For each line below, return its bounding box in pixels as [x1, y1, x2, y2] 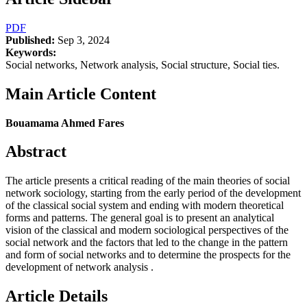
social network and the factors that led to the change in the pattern [5, 236, 288, 249]
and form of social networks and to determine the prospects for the [5, 249, 291, 261]
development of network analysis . [5, 261, 153, 273]
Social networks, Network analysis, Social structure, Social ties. [5, 58, 280, 71]
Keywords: [5, 46, 56, 58]
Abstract [5, 143, 66, 161]
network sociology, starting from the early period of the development [5, 187, 301, 199]
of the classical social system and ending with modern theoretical [5, 199, 284, 212]
